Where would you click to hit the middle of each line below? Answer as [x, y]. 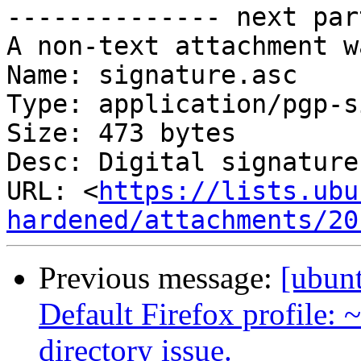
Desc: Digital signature [183, 162]
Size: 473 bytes [121, 133]
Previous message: [160, 278]
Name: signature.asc [152, 75]
